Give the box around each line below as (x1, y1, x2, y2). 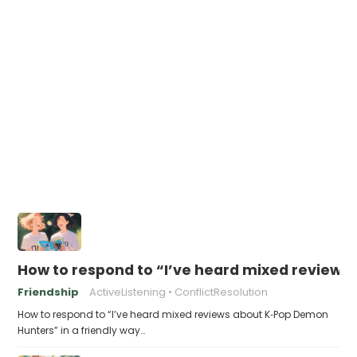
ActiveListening (89, 284, 167, 300)
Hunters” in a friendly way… (18, 324, 146, 337)
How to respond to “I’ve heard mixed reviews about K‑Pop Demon (18, 308, 329, 321)
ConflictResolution (175, 284, 269, 300)
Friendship (18, 284, 80, 300)
